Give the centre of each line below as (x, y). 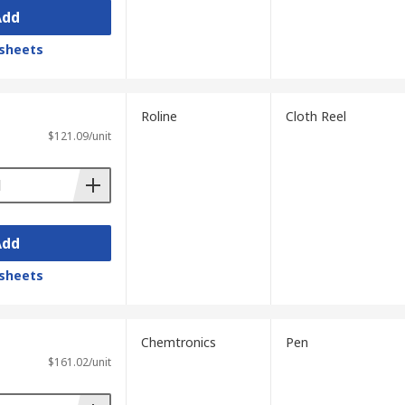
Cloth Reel (316, 116)
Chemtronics (178, 342)
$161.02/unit (79, 362)
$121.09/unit (79, 136)
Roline (159, 116)
